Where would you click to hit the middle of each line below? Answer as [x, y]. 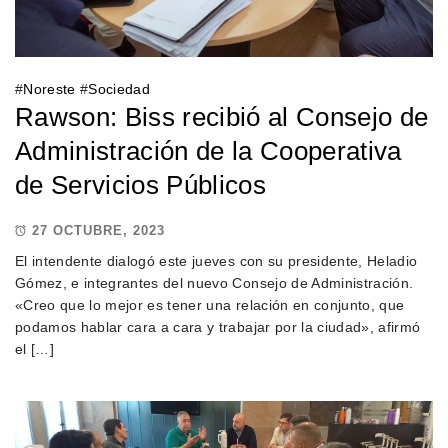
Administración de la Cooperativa [208, 151]
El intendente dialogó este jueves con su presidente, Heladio [216, 261]
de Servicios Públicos [140, 185]
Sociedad [119, 89]
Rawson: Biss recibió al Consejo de [221, 117]
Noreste [49, 89]
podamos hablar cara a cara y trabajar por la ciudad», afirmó [217, 327]
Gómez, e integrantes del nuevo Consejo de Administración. [214, 283]
